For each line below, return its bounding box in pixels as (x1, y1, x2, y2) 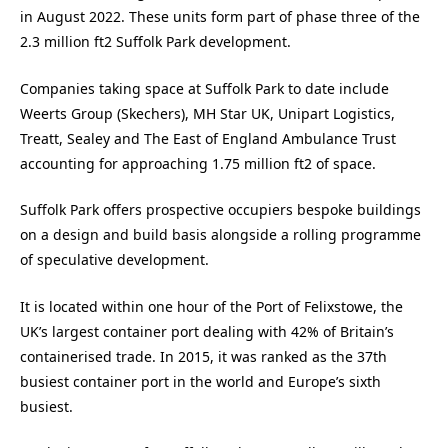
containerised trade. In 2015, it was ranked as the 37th (20, 346, 387, 366)
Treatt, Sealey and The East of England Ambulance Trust (20, 128, 396, 148)
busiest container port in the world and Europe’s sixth (20, 371, 381, 391)
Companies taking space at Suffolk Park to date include (20, 78, 389, 98)
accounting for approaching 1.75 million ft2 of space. (20, 153, 376, 173)
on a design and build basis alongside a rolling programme (20, 225, 421, 245)
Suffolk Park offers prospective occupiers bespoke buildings (20, 200, 421, 220)
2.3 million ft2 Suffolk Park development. (20, 32, 291, 52)
